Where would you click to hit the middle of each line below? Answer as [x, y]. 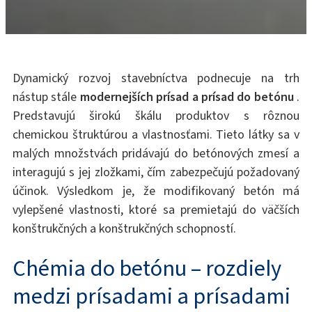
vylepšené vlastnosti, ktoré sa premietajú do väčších [156, 210]
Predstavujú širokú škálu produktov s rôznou [156, 116]
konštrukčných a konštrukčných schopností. [124, 228]
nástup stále [46, 97]
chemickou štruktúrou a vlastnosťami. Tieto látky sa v [156, 134]
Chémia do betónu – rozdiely [147, 269]
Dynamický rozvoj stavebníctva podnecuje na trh [156, 78]
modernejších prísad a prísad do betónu [187, 97]
